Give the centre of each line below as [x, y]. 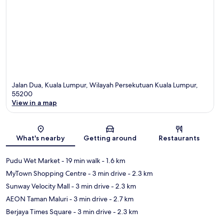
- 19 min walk [80, 161]
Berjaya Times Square [39, 212]
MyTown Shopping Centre [46, 174]
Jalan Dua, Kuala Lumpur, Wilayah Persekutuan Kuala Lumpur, [105, 85]
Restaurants [179, 138]
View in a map [34, 103]
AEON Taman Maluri [37, 199]
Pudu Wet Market [33, 161]
